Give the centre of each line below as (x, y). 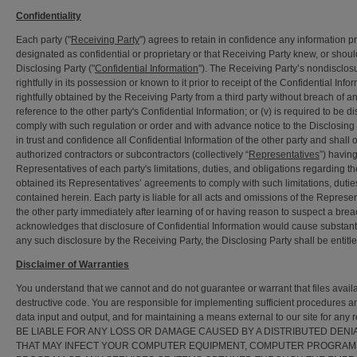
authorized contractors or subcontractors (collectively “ (132, 155)
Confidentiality (49, 16)
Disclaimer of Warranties (73, 265)
